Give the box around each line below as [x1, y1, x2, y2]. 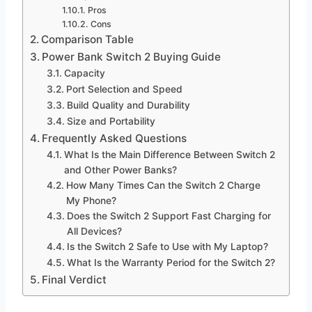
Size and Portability [66, 115, 155, 127]
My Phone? [65, 194, 116, 206]
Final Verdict [42, 272, 107, 286]
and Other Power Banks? [63, 164, 177, 175]
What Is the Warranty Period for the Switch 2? [66, 256, 275, 268]
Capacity [63, 67, 105, 79]
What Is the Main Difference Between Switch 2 [63, 148, 275, 160]
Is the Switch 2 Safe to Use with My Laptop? [66, 240, 268, 252]
